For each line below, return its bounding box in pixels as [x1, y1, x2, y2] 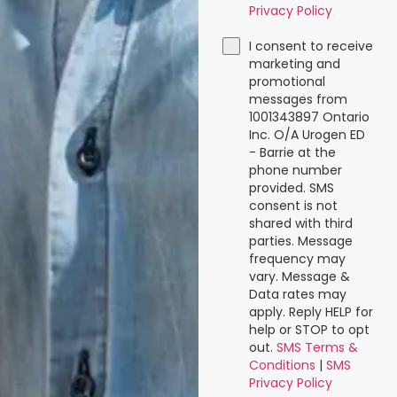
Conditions [248, 356, 315, 375]
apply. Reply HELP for [248, 303, 373, 322]
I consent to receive [248, 37, 373, 56]
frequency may [248, 250, 346, 269]
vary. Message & [248, 268, 350, 286]
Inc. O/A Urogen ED [248, 126, 365, 144]
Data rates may [248, 285, 346, 304]
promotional [248, 73, 325, 91]
